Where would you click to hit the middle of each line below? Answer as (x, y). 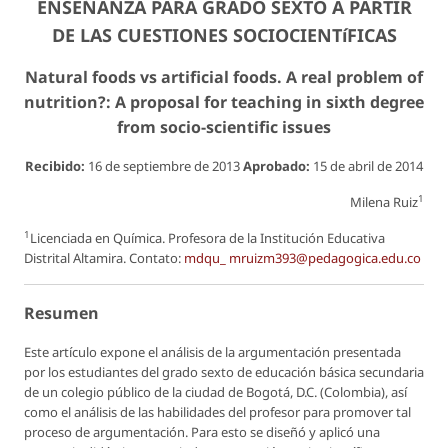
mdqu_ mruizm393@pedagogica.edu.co (302, 258)
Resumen (61, 313)
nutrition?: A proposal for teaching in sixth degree (224, 102)
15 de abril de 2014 (366, 166)
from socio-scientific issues (224, 127)
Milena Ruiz (384, 202)
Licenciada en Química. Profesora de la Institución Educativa (207, 238)
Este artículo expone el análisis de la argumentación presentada (212, 352)
